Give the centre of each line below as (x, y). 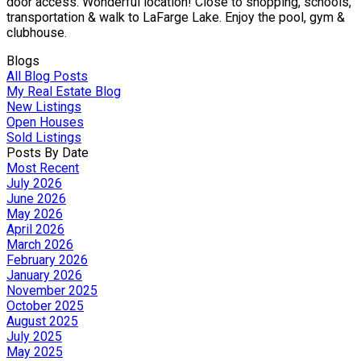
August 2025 (42, 321)
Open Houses (45, 122)
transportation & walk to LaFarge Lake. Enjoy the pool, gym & (176, 17)
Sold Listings (44, 137)
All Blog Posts (47, 76)
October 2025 (45, 306)
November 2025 (52, 290)
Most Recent (43, 168)
